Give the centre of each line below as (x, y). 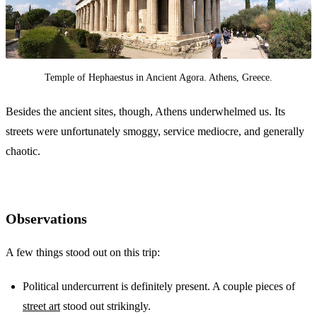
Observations (46, 219)
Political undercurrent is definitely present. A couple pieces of (159, 286)
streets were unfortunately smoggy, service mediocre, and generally (155, 131)
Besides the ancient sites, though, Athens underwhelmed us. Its (145, 111)
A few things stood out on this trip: (83, 252)
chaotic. (23, 151)
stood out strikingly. (105, 306)
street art (41, 306)
